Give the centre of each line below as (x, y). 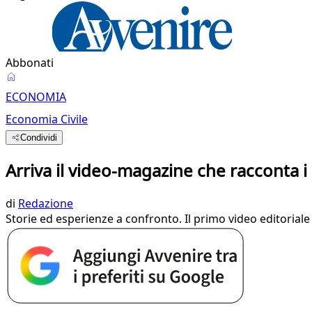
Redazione (46, 203)
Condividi (39, 138)
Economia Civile (47, 119)
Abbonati (30, 63)
